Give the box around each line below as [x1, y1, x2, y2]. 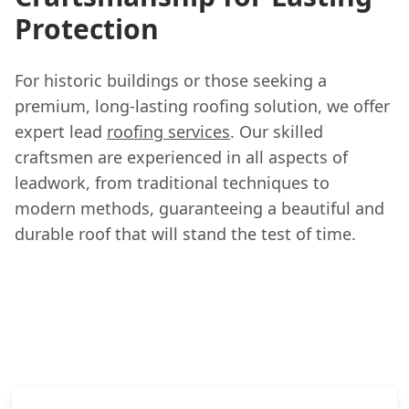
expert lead [15, 120, 107, 142]
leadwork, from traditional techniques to [15, 171, 330, 194]
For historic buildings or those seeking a [15, 68, 327, 91]
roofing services [107, 120, 230, 142]
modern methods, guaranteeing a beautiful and [15, 196, 384, 219]
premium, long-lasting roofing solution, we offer [15, 94, 390, 117]
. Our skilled [230, 120, 323, 142]
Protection [15, 9, 159, 47]
